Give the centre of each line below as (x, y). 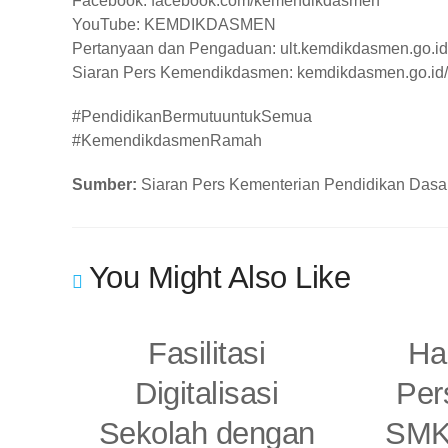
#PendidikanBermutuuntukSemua (194, 116)
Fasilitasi (207, 353)
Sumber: (104, 184)
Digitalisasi (207, 393)
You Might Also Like (219, 277)
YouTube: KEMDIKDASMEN (174, 24)
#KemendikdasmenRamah (167, 140)
